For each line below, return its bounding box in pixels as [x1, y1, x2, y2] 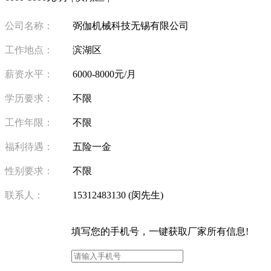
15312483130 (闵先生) [73, 189, 163, 200]
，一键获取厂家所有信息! [139, 226, 249, 237]
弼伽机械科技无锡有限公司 [73, 20, 189, 31]
